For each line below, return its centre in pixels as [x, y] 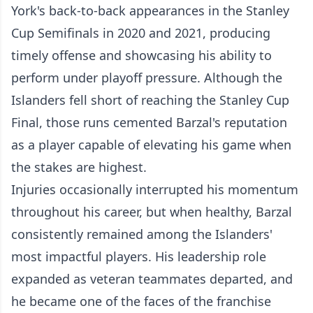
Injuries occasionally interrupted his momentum [155, 189]
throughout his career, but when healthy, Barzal [152, 211]
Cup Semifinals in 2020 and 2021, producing [141, 32]
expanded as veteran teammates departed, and [152, 278]
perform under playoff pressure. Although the [147, 77]
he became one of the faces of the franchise [141, 301]
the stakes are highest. [79, 167]
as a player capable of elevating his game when [151, 144]
